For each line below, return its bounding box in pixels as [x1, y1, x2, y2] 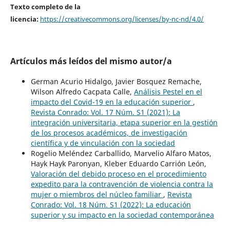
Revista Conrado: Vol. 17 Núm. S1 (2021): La [30, 107, 180, 117]
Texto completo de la [10, 2, 81, 11]
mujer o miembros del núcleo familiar [30, 189, 163, 199]
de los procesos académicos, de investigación [30, 127, 187, 138]
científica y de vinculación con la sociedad [30, 138, 175, 148]
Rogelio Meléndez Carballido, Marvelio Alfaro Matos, [30, 148, 212, 158]
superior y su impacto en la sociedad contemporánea [30, 209, 214, 220]
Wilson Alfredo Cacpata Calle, [30, 86, 134, 97]
